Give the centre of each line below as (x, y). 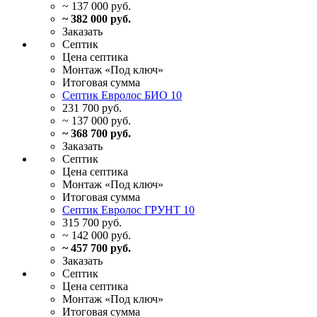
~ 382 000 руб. (97, 19)
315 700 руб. (92, 223)
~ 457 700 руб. (97, 248)
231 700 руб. (92, 108)
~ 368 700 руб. (97, 134)
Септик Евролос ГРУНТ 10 (128, 210)
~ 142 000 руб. (97, 236)
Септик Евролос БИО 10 (122, 96)
